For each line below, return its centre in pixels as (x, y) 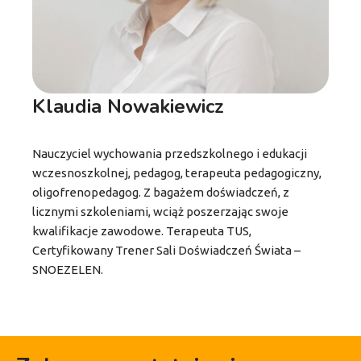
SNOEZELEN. (68, 269)
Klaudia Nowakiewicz (128, 106)
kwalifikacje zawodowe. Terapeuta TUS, (142, 230)
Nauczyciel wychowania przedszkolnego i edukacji (170, 153)
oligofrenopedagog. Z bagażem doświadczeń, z (161, 192)
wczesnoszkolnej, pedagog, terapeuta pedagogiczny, (177, 172)
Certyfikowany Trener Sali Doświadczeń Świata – (166, 250)
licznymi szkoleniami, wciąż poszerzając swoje (160, 211)
